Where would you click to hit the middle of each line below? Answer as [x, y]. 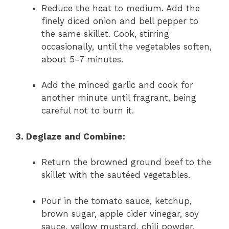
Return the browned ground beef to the [126, 162]
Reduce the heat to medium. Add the [121, 8]
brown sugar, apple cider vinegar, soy [120, 213]
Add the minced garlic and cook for [117, 85]
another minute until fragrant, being [119, 98]
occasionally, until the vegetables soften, [127, 46]
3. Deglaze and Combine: [70, 136]
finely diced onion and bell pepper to [120, 21]
